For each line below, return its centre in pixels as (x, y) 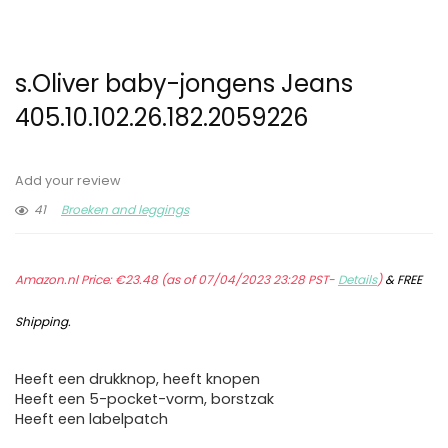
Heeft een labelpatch (91, 419)
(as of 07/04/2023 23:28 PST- (248, 280)
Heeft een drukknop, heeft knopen (137, 379)
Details (357, 280)
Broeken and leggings (125, 210)
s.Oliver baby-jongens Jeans (184, 84)
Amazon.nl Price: (65, 280)
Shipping (41, 322)
